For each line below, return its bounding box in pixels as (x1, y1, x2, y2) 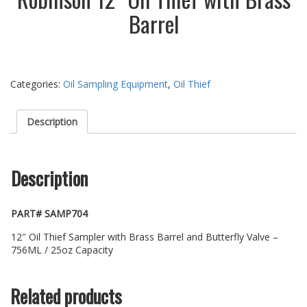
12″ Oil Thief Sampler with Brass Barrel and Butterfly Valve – (11, 230, 278, 244)
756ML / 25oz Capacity (11, 243, 113, 257)
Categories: (10, 77, 63, 91)
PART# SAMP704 (11, 207, 88, 221)
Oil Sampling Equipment (63, 77, 168, 91)
